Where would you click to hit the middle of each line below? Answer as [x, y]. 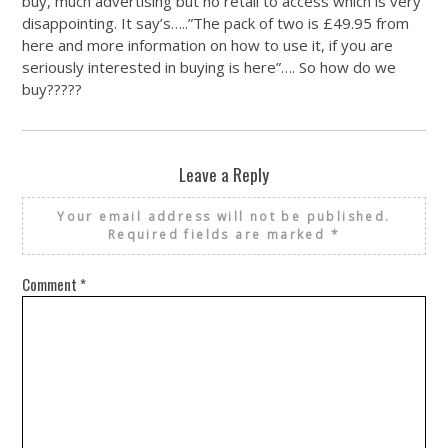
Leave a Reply [224, 173]
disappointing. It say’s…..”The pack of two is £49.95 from [216, 22]
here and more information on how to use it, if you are [208, 44]
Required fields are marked [219, 234]
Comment [51, 283]
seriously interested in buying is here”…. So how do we [209, 66]
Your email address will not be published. [224, 216]
